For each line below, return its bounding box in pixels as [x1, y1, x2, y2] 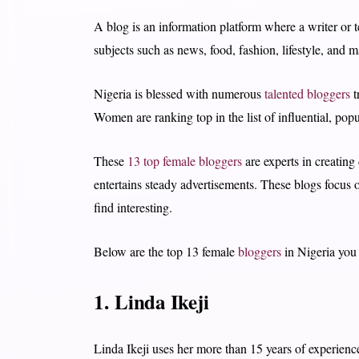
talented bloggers [264, 85, 350, 103]
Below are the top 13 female [93, 243, 238, 260]
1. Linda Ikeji [93, 287, 209, 317]
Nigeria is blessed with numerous [93, 85, 264, 103]
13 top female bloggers [123, 152, 242, 170]
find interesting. [93, 199, 172, 216]
